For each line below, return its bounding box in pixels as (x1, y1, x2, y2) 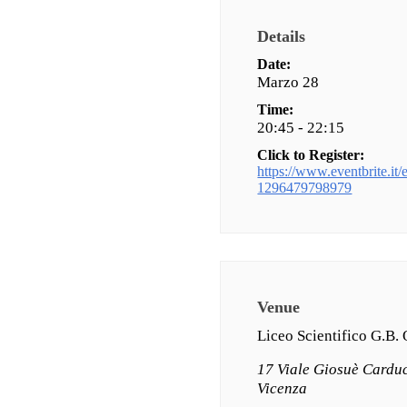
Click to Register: (257, 147, 365, 164)
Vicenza (257, 380, 308, 398)
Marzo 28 (257, 74, 320, 92)
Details (257, 27, 306, 46)
